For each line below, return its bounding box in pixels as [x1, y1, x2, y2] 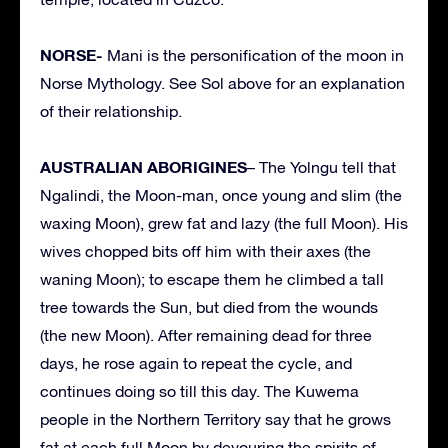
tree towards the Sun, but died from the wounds [40, 298, 378, 317]
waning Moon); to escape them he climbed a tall [40, 270, 384, 289]
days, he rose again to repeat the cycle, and [40, 354, 352, 373]
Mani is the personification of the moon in [103, 46, 404, 65]
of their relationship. [40, 102, 182, 121]
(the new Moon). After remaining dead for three [40, 326, 372, 345]
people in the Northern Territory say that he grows [40, 410, 391, 429]
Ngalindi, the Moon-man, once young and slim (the [40, 186, 402, 205]
